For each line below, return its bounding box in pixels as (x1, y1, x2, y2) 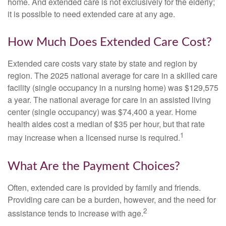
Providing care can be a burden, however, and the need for (8, 193, 216, 205)
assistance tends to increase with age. (8, 207, 143, 219)
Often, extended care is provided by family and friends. (8, 181, 201, 193)
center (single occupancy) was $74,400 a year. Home (8, 106, 197, 118)
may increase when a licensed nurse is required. (8, 132, 180, 144)
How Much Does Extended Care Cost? (8, 36, 212, 49)
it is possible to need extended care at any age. (8, 8, 175, 20)
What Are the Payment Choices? (8, 160, 180, 173)
